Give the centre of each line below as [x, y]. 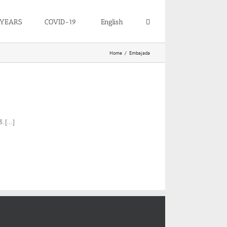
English [112, 22]
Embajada [140, 53]
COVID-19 [60, 22]
